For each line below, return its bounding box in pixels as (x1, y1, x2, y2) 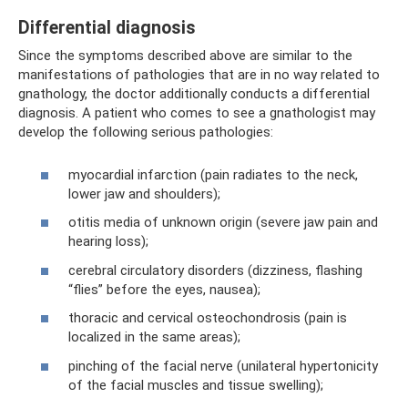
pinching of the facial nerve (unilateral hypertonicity (68, 357, 378, 374)
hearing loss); (68, 233, 148, 250)
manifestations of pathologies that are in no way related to (18, 66, 380, 83)
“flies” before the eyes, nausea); (68, 280, 260, 298)
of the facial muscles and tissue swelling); (68, 376, 323, 393)
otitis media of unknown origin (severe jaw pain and (68, 214, 378, 230)
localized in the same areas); (68, 329, 240, 345)
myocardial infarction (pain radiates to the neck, (68, 166, 358, 183)
